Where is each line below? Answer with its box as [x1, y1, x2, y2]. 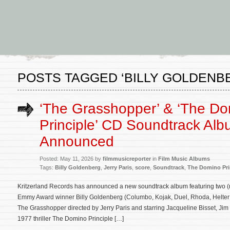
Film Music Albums [158, 156, 210, 162]
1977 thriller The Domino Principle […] [17, 215, 124, 222]
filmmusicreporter [103, 156, 151, 162]
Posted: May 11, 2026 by [40, 156, 103, 162]
